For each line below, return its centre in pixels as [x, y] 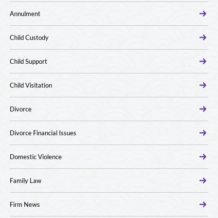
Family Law [26, 181]
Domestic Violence [36, 157]
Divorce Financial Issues [43, 133]
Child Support [28, 62]
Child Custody [29, 38]
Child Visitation [31, 85]
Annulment [25, 14]
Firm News [25, 205]
